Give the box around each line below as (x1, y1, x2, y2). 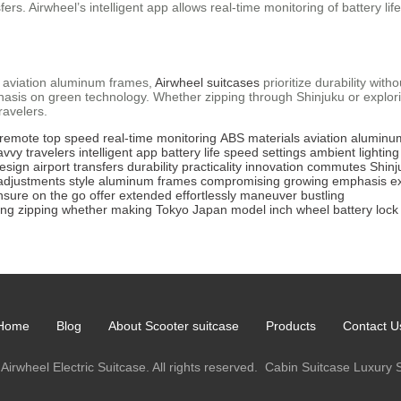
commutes (307, 158, 366, 174)
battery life (161, 144, 220, 159)
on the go (32, 187, 86, 202)
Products (266, 318, 316, 333)
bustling (301, 187, 345, 202)
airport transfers (33, 158, 124, 174)
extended (119, 187, 172, 202)
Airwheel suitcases (155, 74, 260, 90)
